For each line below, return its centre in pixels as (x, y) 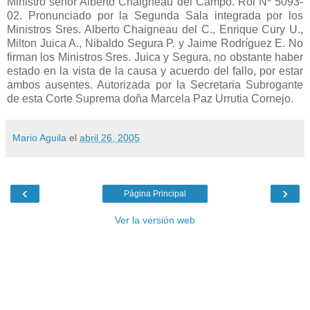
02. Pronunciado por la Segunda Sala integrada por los (155, 15)
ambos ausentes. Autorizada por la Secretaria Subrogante (155, 84)
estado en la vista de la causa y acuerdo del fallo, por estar (155, 71)
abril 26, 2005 (110, 137)
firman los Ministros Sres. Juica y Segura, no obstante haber (155, 57)
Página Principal (155, 193)
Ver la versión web (155, 220)
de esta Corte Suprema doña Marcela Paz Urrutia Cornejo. (150, 98)
